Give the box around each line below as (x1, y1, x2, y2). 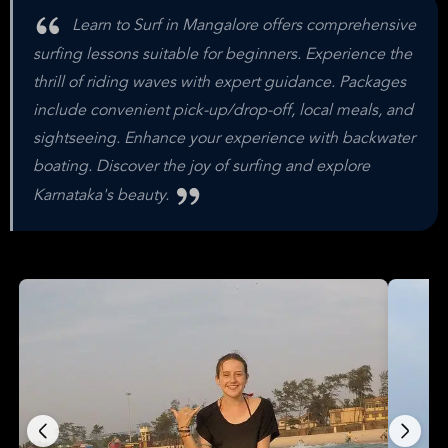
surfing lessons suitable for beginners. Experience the (33, 47, 412, 63)
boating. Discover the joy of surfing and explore (33, 159, 370, 175)
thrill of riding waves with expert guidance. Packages (33, 75, 406, 91)
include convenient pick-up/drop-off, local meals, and (33, 103, 413, 119)
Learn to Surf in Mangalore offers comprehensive (68, 17, 416, 34)
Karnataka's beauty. (33, 187, 173, 204)
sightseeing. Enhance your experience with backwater (33, 131, 415, 147)
